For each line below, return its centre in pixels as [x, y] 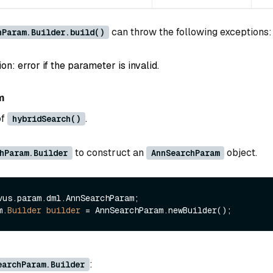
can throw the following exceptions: [190, 32]
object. [241, 153]
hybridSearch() [46, 119]
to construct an [109, 153]
